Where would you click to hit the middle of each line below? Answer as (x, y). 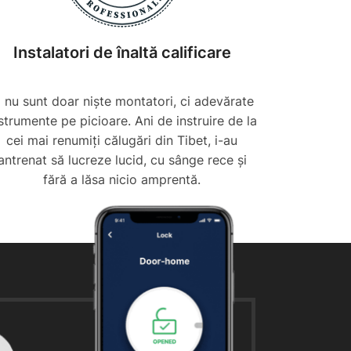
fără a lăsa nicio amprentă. (122, 180)
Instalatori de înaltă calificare (122, 53)
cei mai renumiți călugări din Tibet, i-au (122, 141)
